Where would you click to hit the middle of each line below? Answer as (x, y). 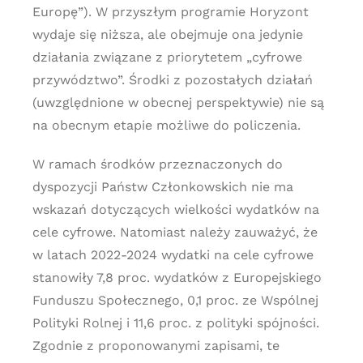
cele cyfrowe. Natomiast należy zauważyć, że (175, 232)
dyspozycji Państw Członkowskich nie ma (162, 187)
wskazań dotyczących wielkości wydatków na (175, 209)
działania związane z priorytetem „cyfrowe (167, 57)
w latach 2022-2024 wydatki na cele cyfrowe (173, 255)
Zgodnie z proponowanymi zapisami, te (156, 346)
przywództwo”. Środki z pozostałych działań (172, 80)
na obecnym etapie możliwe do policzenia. (166, 125)
